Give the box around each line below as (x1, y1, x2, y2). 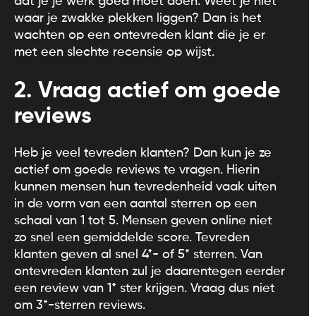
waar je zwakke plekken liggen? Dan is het (14, 11, 262, 25)
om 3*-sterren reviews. (14, 298, 145, 312)
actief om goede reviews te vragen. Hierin (14, 163, 260, 176)
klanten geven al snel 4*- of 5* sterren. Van (14, 248, 262, 261)
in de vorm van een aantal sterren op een (14, 197, 257, 210)
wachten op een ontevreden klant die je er (14, 28, 265, 42)
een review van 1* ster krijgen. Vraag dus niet (14, 281, 275, 295)
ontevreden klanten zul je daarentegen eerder (14, 265, 285, 278)
